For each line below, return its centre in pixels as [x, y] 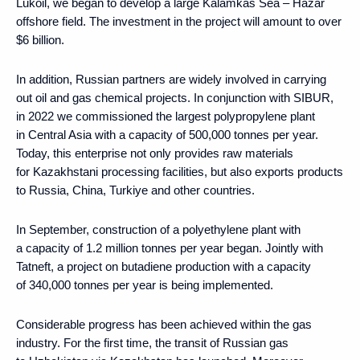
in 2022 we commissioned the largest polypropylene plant [166, 116]
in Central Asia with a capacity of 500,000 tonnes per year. [167, 134]
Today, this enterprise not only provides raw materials [155, 153]
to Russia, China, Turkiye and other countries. [135, 190]
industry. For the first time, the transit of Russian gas [152, 342]
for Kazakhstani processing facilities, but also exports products [180, 171]
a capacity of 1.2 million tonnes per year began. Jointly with [170, 247]
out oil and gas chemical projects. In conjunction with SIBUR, [175, 97]
